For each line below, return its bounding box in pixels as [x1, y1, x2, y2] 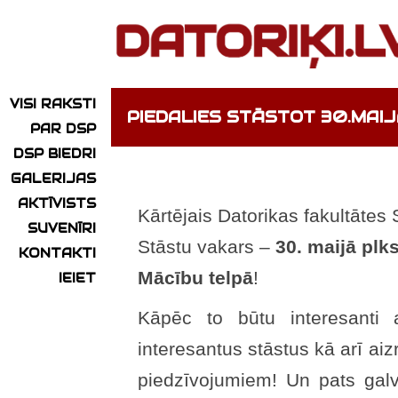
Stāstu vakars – [138, 236, 275, 258]
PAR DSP [30, 121, 96, 138]
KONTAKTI [19, 245, 96, 262]
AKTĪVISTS [18, 195, 96, 212]
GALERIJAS [11, 171, 96, 187]
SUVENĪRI [28, 220, 96, 237]
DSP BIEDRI [13, 146, 96, 163]
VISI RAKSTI [10, 96, 96, 113]
